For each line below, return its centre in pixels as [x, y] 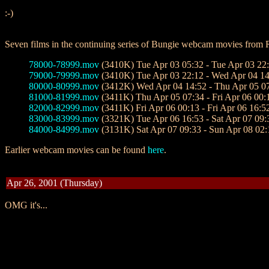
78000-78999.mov [64, 65]
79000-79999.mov [64, 75]
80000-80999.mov [64, 86]
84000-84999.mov [64, 129]
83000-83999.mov [64, 119]
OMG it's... [26, 205]
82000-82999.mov [64, 108]
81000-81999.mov [64, 97]
